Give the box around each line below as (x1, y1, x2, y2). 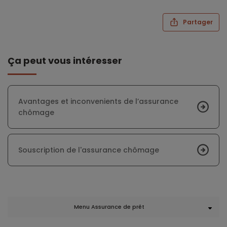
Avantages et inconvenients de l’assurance (18, 96, 178, 107)
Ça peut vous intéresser (15, 54, 122, 67)
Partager (181, 18, 213, 27)
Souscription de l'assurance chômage (18, 145, 159, 156)
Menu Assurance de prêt (74, 203, 144, 211)
